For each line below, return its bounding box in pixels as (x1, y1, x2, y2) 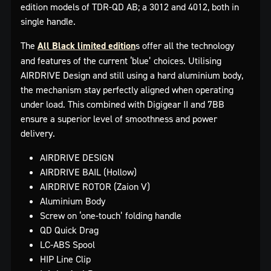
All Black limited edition (38, 39, 135, 52)
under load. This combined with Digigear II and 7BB (21, 97, 224, 110)
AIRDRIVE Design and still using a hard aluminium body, (21, 68, 243, 81)
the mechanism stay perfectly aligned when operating (21, 83, 233, 96)
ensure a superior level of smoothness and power (21, 112, 217, 125)
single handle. (21, 15, 76, 27)
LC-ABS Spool (40, 238, 95, 250)
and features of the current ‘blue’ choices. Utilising (21, 54, 221, 67)
